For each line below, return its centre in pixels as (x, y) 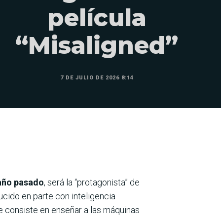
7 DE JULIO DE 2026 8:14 (97, 77)
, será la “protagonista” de (92, 183)
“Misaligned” (97, 45)
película (97, 18)
